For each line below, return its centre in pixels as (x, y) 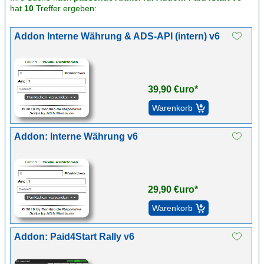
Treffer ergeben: (65, 8)
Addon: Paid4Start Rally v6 (74, 237)
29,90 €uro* (173, 189)
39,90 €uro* (173, 89)
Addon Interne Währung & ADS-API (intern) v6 (117, 36)
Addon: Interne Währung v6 (76, 136)
